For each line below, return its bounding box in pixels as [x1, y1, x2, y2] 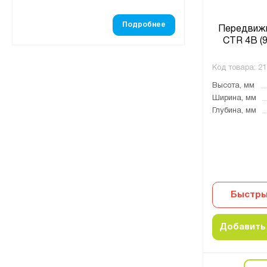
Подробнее [122, 21, 166, 28]
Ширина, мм [212, 95, 256, 102]
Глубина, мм [212, 107, 256, 114]
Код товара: [212, 64, 256, 72]
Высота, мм [212, 82, 254, 89]
